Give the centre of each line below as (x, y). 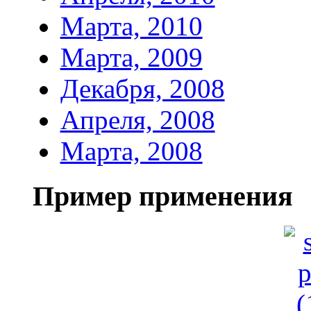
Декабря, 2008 (142, 89)
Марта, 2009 (131, 58)
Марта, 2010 (131, 26)
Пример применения (162, 196)
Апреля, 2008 (137, 120)
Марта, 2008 (131, 151)
